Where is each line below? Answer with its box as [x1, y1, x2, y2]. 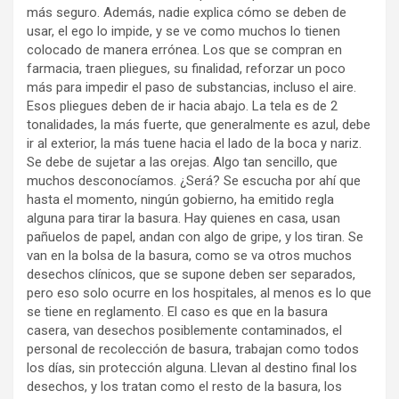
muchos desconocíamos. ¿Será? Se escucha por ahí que [27, 173, 361, 189]
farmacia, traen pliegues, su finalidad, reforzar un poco [27, 61, 346, 77]
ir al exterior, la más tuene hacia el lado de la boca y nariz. [27, 135, 362, 151]
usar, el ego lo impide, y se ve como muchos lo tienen [27, 23, 340, 39]
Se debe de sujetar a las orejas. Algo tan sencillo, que [27, 154, 338, 170]
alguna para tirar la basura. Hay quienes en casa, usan [27, 210, 340, 226]
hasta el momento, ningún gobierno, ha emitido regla [27, 191, 334, 208]
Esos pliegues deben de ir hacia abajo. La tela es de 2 [27, 98, 338, 114]
